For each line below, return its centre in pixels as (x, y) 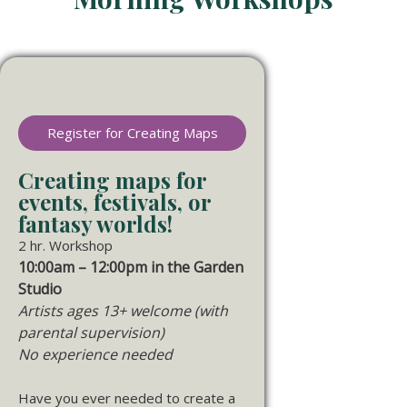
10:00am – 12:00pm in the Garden (131, 267)
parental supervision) (91, 332)
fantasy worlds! (95, 223)
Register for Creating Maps (132, 132)
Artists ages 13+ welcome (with (123, 310)
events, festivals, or (114, 201)
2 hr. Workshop (65, 245)
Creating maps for (112, 179)
